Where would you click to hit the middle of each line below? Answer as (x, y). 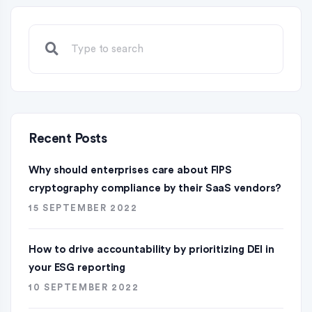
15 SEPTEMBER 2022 (83, 208)
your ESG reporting (77, 268)
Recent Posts (68, 139)
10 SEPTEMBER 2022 (84, 287)
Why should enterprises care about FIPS (131, 170)
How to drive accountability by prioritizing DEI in (151, 250)
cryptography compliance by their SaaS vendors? (155, 188)
